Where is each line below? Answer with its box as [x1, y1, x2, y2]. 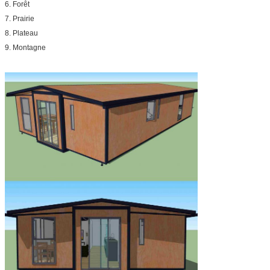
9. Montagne [5, 43, 46, 52]
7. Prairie [5, 14, 34, 23]
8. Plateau [5, 28, 38, 37]
